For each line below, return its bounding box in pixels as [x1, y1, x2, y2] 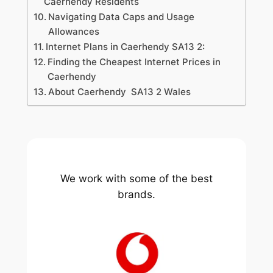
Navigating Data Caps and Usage [48, 11, 194, 23]
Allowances [48, 26, 99, 38]
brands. [118, 188, 155, 200]
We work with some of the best [60, 172, 213, 185]
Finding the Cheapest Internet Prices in [47, 56, 221, 68]
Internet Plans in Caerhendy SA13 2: [45, 41, 205, 53]
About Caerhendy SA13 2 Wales [48, 86, 191, 98]
